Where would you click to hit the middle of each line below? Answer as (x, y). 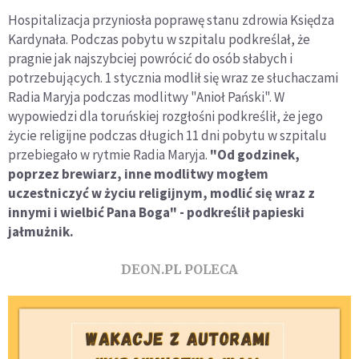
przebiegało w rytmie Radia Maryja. (109, 154)
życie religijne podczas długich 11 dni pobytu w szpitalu (167, 135)
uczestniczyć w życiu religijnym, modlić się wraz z (161, 193)
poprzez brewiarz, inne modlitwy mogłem (138, 173)
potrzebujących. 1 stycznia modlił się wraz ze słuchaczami (173, 77)
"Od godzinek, (255, 154)
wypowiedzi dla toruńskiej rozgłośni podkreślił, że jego (165, 116)
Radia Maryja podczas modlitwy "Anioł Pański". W (146, 97)
